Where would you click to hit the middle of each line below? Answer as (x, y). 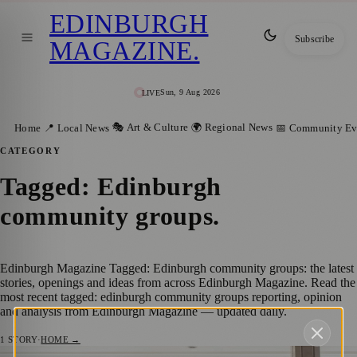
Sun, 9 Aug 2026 (190, 92)
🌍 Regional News (232, 127)
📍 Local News (77, 128)
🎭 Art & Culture (151, 127)
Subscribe (314, 39)
